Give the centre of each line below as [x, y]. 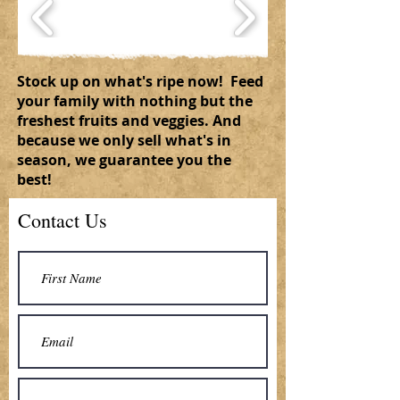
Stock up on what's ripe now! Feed [140, 81]
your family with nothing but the [135, 101]
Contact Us [62, 220]
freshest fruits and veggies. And [129, 121]
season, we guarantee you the [124, 160]
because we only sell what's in [124, 140]
